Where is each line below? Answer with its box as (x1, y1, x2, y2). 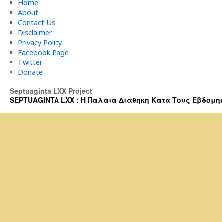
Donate (17, 67, 43, 77)
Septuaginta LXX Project (10, 86, 92, 96)
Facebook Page (17, 48, 69, 57)
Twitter (17, 57, 43, 67)
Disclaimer (17, 28, 52, 37)
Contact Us (17, 18, 55, 27)
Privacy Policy (17, 38, 62, 47)
